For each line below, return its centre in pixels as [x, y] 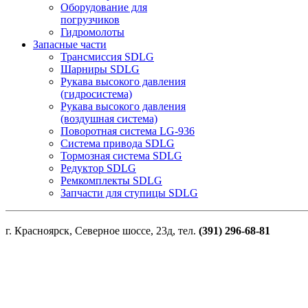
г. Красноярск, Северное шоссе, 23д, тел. [102, 230]
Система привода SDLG [118, 143]
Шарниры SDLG [100, 69]
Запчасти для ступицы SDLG [129, 192]
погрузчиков [90, 19]
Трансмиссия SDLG [107, 56]
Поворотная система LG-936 [128, 131]
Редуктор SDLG [98, 168]
